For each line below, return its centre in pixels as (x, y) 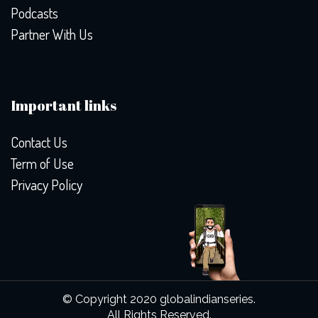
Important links (64, 105)
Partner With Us (52, 34)
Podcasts (34, 13)
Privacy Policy (46, 185)
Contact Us (39, 142)
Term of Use (42, 163)
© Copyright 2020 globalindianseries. (159, 299)
